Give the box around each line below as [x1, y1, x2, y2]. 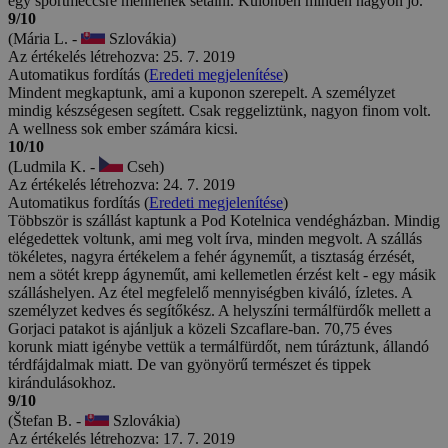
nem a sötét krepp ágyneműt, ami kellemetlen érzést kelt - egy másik [8, 265, 436, 283]
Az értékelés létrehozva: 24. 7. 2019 [8, 175, 235, 193]
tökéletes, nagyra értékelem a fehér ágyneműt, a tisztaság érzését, [8, 247, 415, 265]
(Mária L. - [8, 29, 81, 47]
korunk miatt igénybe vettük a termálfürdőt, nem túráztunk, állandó [8, 337, 429, 355]
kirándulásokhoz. [8, 373, 116, 391]
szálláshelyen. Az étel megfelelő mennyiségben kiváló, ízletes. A [8, 283, 412, 301]
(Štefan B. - [8, 411, 85, 429]
